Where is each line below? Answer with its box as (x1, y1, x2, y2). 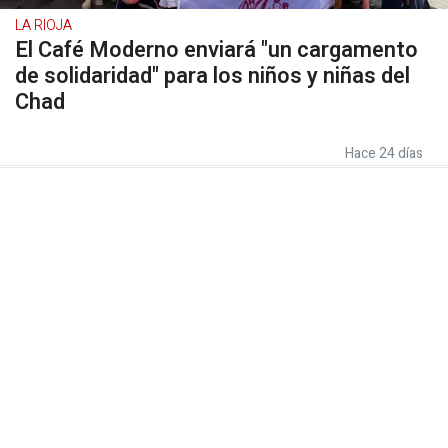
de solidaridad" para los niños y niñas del (15, 60, 410, 92)
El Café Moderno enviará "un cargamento (15, 34, 418, 66)
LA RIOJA (15, 15, 72, 36)
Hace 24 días (345, 143, 423, 164)
